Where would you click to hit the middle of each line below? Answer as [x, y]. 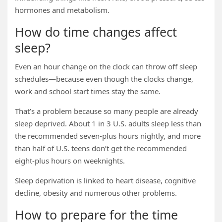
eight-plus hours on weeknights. [70, 161]
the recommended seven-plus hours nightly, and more [108, 136]
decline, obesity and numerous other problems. [96, 193]
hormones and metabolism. [62, 10]
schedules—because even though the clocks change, [104, 79]
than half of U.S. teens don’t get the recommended [101, 148]
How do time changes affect [96, 32]
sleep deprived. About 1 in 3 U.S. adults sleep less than [108, 123]
